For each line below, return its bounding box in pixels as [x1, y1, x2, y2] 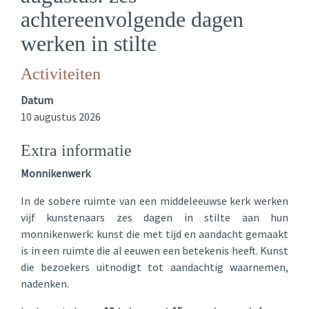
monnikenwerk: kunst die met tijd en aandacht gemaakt [21, 227, 288, 241]
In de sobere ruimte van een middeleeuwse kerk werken [21, 194, 288, 208]
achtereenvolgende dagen [21, 7, 243, 32]
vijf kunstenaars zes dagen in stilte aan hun [21, 210, 288, 224]
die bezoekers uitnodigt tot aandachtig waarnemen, [21, 260, 288, 274]
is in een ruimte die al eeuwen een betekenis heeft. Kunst [21, 243, 288, 257]
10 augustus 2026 [21, 110, 101, 123]
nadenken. [21, 277, 69, 290]
